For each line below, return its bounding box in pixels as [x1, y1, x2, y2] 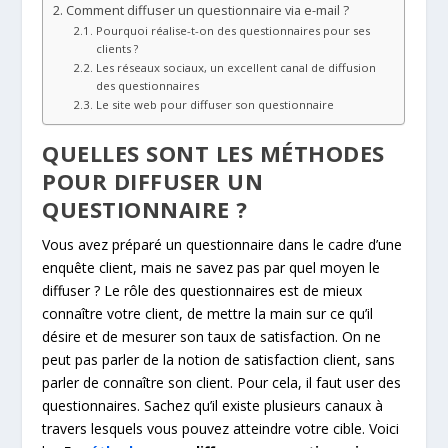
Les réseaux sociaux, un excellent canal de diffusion [95, 59, 376, 75]
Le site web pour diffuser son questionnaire [95, 96, 334, 112]
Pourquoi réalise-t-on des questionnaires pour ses [95, 22, 370, 38]
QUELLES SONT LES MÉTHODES [42, 137, 385, 168]
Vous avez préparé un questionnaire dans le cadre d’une [42, 234, 403, 254]
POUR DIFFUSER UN [42, 165, 264, 196]
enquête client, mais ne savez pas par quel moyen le [42, 257, 381, 277]
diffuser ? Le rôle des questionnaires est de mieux [42, 280, 363, 300]
